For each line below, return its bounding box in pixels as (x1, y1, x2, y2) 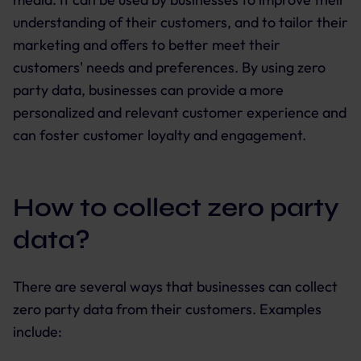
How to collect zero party (13, 192, 339, 223)
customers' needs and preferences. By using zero (13, 58, 326, 77)
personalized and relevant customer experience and (13, 103, 346, 122)
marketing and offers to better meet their (13, 35, 280, 54)
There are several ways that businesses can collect (13, 277, 338, 296)
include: (13, 322, 62, 341)
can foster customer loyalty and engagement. (13, 126, 306, 144)
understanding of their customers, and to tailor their (13, 13, 348, 31)
